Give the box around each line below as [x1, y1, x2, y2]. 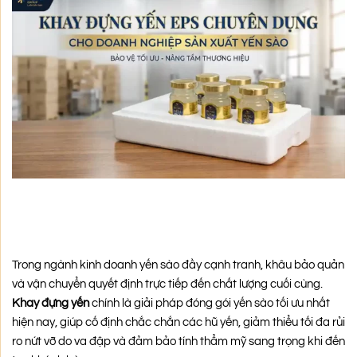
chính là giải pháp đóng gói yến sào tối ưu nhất [89, 296, 330, 309]
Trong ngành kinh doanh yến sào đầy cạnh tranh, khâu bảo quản [12, 258, 344, 271]
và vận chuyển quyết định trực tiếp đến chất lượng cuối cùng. [12, 277, 323, 290]
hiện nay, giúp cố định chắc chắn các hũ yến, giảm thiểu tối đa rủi [12, 316, 345, 328]
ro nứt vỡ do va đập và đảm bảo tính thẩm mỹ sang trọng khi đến [12, 335, 345, 347]
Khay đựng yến [12, 296, 89, 309]
